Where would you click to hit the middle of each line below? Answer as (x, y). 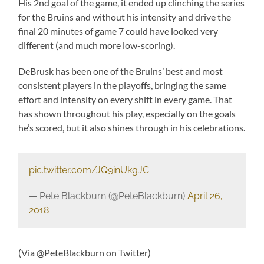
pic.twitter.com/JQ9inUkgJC (89, 170)
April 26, (205, 196)
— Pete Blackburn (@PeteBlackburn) (108, 196)
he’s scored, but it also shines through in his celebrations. (132, 128)
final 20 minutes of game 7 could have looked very (118, 31)
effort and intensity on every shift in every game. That (126, 100)
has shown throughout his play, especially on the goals (127, 114)
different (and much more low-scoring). (97, 45)
